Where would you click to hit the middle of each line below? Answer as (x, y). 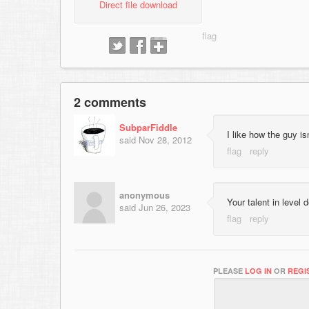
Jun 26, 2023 (165, 207)
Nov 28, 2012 (165, 140)
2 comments (110, 102)
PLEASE (229, 270)
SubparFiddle (148, 128)
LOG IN (258, 270)
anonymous (144, 195)
